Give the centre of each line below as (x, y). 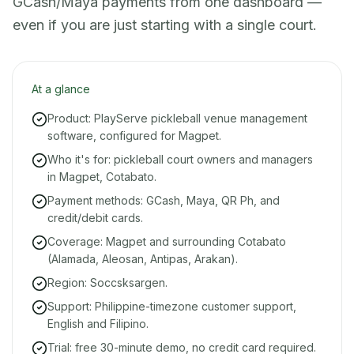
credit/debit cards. (95, 218)
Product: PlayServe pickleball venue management (177, 118)
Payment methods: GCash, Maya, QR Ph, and (164, 200)
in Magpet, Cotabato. (102, 177)
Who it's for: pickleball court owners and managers (180, 159)
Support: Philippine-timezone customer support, (172, 306)
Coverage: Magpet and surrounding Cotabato (167, 241)
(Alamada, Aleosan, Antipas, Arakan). (143, 259)
